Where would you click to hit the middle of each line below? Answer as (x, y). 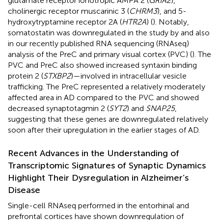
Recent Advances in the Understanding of (94, 153)
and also (195, 33)
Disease (24, 190)
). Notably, (171, 22)
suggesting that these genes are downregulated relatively (108, 119)
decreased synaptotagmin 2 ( (58, 109)
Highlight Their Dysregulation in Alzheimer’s (98, 178)
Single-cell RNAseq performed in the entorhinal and (98, 206)
